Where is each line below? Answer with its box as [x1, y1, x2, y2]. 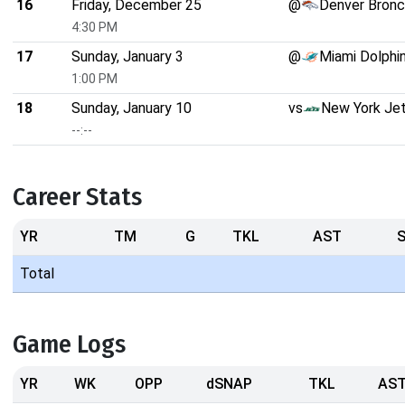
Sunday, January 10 [71, 99, 192, 118]
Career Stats [13, 182, 142, 212]
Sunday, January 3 [71, 48, 184, 66]
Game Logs [13, 329, 126, 360]
